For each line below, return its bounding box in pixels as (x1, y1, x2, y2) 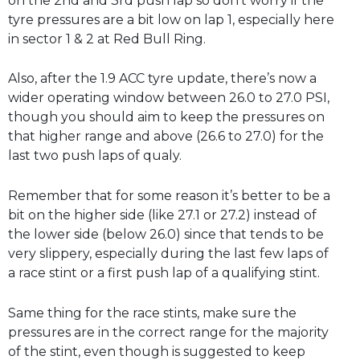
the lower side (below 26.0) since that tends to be (8, 226, 324, 242)
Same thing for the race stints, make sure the (8, 305, 297, 321)
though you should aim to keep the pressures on (8, 109, 325, 125)
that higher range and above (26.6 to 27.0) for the (8, 129, 324, 145)
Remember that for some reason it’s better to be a (8, 187, 330, 203)
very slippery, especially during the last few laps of (8, 245, 329, 261)
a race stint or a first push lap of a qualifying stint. (8, 264, 320, 280)
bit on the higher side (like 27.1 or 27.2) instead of (8, 207, 317, 223)
